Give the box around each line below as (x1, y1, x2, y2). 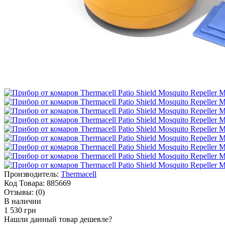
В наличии (4, 197, 41, 206)
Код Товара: (4, 179, 45, 188)
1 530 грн (4, 206, 36, 215)
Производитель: (4, 170, 59, 179)
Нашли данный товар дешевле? (4, 215, 112, 224)
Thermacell (61, 170, 96, 179)
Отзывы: (4, 188, 34, 197)
